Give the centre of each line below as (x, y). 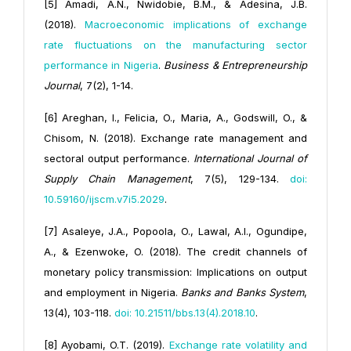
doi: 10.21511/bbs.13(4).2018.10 (185, 313)
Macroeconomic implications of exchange (195, 25)
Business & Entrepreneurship (236, 65)
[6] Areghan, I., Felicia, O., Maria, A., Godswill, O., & (175, 118)
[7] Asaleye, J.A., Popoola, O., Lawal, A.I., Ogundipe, (175, 232)
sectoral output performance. (119, 159)
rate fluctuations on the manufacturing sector (175, 45)
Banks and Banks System (243, 293)
